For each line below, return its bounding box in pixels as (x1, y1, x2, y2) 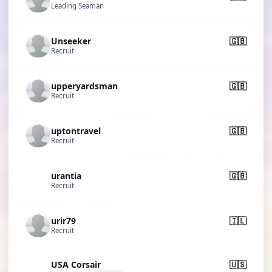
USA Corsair (51, 259, 101, 270)
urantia (51, 169, 81, 182)
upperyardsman (51, 80, 118, 92)
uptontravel (51, 124, 101, 137)
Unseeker (51, 35, 91, 47)
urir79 (51, 214, 76, 226)
